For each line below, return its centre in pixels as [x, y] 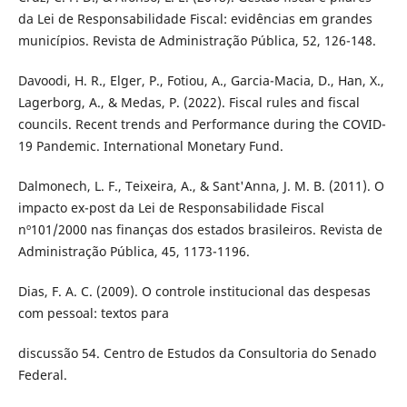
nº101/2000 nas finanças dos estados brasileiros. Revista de [200, 230]
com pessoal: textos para [93, 313]
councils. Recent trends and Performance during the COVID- [202, 124]
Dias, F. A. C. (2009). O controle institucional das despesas [194, 292]
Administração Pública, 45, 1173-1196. [134, 252]
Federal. [42, 375]
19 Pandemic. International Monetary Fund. [150, 146]
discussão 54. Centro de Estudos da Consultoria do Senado [197, 353]
